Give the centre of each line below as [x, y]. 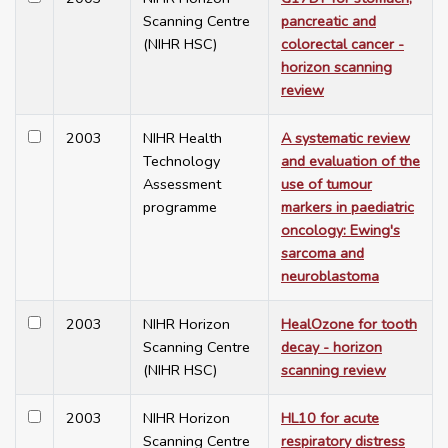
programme [180, 207]
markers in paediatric [347, 207]
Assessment [182, 184]
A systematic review [345, 138]
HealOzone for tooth [349, 324]
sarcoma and [322, 253]
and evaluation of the [350, 161]
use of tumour [326, 184]
